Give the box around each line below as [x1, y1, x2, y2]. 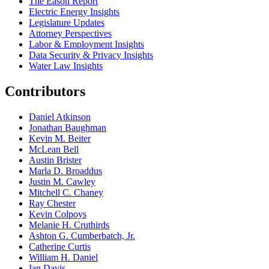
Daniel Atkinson [29, 111, 91, 122]
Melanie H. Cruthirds [29, 219, 109, 230]
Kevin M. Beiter [29, 133, 91, 144]
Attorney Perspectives [29, 28, 112, 38]
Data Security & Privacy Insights [29, 49, 153, 60]
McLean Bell [29, 144, 79, 154]
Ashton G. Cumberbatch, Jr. [29, 230, 135, 241]
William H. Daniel [29, 252, 98, 262]
